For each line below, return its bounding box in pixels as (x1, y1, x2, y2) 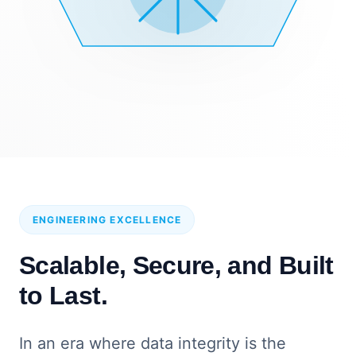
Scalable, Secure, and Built (19, 251, 334, 280)
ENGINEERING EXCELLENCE (33, 214, 182, 226)
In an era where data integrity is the (19, 334, 286, 353)
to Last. (19, 281, 107, 310)
